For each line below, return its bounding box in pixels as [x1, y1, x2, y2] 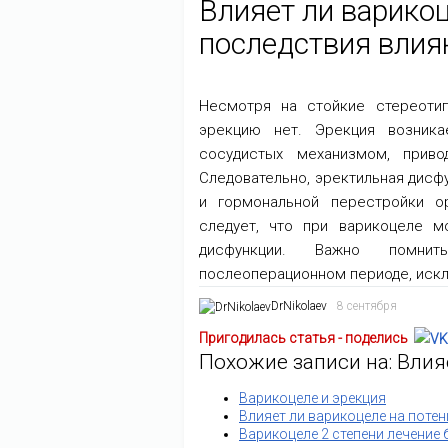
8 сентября [337, 299, 397, 314]
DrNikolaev [271, 299, 327, 314]
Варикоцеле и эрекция [239, 390, 386, 407]
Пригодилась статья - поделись [199, 329, 408, 346]
